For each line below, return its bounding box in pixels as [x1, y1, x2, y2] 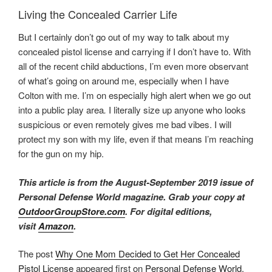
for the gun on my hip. [18, 147, 104, 160]
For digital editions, [127, 204, 212, 218]
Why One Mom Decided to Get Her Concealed [55, 247, 240, 260]
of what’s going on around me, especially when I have [18, 74, 229, 87]
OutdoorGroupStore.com [18, 204, 125, 218]
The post [18, 247, 55, 260]
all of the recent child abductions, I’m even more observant [18, 59, 248, 73]
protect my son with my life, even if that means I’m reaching [18, 132, 253, 146]
